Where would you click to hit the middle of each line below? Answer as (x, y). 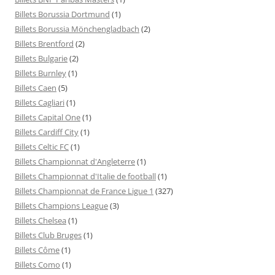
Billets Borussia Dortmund (62, 14)
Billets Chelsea (41, 220)
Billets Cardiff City (47, 132)
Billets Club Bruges (48, 235)
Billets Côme (37, 250)
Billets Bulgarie (41, 58)
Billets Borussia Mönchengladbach (77, 29)
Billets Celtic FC (42, 147)
